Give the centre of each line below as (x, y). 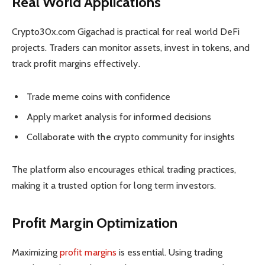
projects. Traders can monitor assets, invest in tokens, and (131, 48)
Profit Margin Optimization (95, 223)
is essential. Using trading (171, 253)
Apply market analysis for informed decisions (119, 117)
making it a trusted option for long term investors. (114, 185)
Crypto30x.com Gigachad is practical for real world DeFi (126, 32)
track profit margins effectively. (76, 64)
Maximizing (35, 253)
